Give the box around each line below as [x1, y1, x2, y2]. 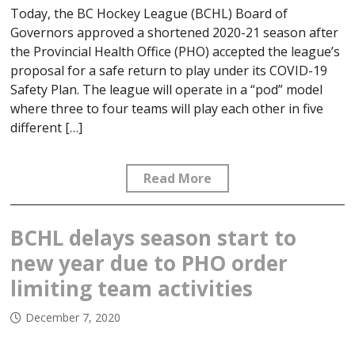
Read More [143, 170, 212, 188]
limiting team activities [10, 274, 254, 303]
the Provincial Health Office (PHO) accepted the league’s [10, 43, 341, 61]
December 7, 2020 [25, 310, 121, 326]
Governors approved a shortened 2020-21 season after [10, 24, 339, 42]
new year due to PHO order [10, 249, 288, 278]
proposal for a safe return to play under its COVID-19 [10, 62, 328, 80]
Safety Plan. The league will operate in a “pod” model [10, 81, 323, 99]
